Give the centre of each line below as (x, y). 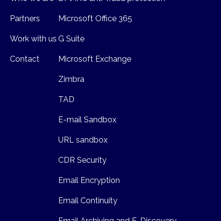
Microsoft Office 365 (95, 19)
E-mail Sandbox (87, 120)
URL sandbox (83, 140)
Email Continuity (88, 201)
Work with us (33, 39)
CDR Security (82, 160)
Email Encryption (89, 181)
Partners (25, 19)
